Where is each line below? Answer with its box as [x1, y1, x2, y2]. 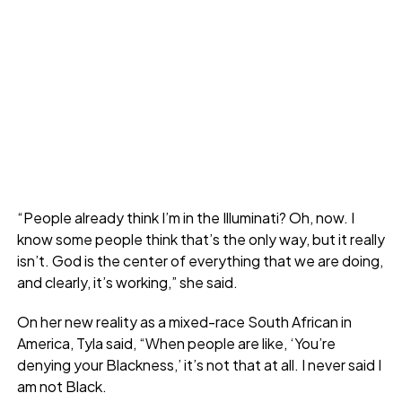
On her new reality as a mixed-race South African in [16, 311, 352, 331]
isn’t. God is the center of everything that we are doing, [16, 250, 383, 270]
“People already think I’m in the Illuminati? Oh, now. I [16, 207, 354, 227]
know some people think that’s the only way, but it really [16, 229, 385, 249]
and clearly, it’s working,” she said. [16, 272, 238, 292]
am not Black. [16, 376, 107, 396]
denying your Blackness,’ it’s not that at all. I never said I [16, 354, 381, 374]
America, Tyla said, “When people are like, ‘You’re [16, 333, 336, 353]
